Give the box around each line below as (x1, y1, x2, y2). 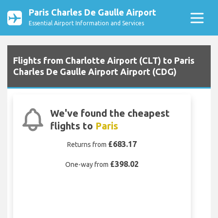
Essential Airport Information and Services (29, 20, 144, 26)
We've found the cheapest (50, 108, 170, 119)
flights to (50, 120, 95, 132)
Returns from (67, 141, 108, 149)
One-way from (65, 161, 110, 169)
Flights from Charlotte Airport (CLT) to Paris (13, 55, 195, 66)
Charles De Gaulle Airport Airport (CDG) (13, 67, 177, 77)
